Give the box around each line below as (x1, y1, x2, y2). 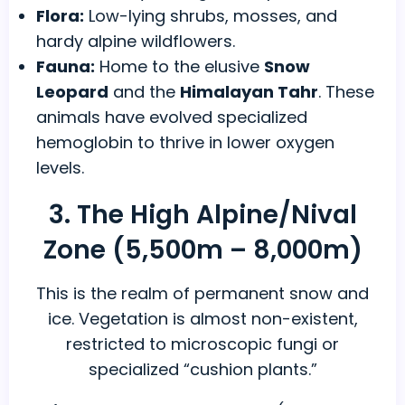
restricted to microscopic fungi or (66, 333, 339, 356)
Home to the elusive (95, 55, 264, 79)
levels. (36, 156, 84, 180)
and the (108, 80, 180, 104)
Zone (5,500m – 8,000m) (42, 232, 363, 268)
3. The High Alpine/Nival (48, 197, 357, 233)
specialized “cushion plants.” (88, 358, 317, 381)
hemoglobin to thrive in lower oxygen (36, 131, 334, 155)
